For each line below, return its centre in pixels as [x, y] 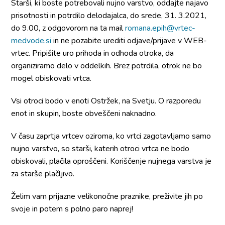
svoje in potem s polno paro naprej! [72, 209]
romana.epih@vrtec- [160, 28]
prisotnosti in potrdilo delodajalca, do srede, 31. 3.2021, [109, 16]
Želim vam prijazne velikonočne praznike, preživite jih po [107, 196]
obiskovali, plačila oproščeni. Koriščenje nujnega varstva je [111, 161]
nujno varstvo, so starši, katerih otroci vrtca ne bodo [100, 149]
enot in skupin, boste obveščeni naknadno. [84, 114]
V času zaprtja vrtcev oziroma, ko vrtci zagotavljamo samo [111, 136]
